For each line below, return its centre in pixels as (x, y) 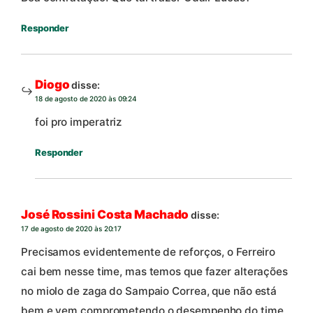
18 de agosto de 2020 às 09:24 (86, 98)
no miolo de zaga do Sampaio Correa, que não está (149, 291)
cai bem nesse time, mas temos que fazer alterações (154, 272)
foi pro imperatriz (79, 122)
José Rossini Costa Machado (105, 214)
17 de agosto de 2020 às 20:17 (72, 228)
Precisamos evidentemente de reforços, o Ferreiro (148, 252)
